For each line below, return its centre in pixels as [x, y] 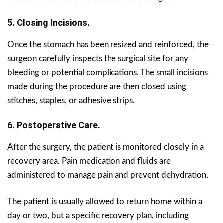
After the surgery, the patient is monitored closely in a [106, 147]
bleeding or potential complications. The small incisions [108, 72]
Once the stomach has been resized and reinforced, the [108, 44]
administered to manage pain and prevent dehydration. [108, 175]
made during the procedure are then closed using [97, 86]
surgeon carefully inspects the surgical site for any [98, 58]
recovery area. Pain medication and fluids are [89, 161]
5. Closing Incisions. [49, 22]
